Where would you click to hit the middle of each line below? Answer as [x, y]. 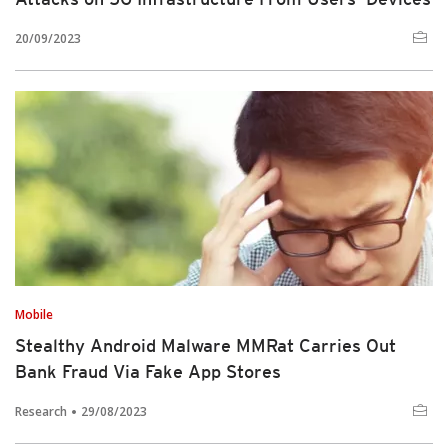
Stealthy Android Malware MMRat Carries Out [205, 345]
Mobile [34, 314]
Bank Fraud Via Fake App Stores [148, 371]
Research [41, 411]
